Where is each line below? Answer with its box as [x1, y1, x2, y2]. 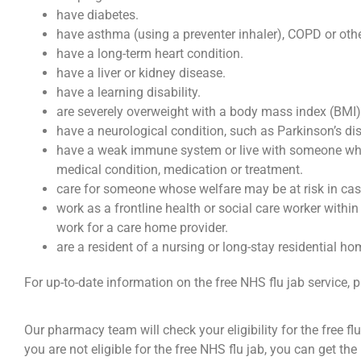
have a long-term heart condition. [56, 46, 243, 62]
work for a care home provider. [56, 220, 228, 236]
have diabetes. [56, 7, 139, 23]
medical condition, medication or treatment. [56, 162, 303, 178]
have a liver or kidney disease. [56, 65, 226, 81]
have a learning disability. [56, 85, 201, 101]
